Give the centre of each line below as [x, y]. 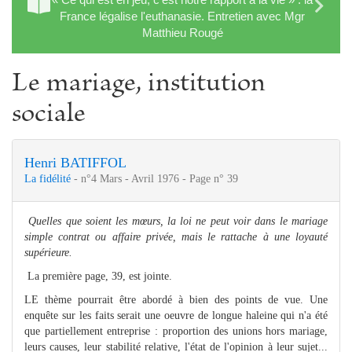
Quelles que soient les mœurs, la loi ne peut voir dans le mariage [178, 221]
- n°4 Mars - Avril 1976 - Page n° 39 [156, 178]
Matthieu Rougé [182, 32]
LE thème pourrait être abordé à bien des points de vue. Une [176, 299]
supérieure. [48, 252]
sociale [49, 115]
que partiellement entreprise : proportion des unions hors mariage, [176, 331]
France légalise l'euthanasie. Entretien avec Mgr [182, 16]
